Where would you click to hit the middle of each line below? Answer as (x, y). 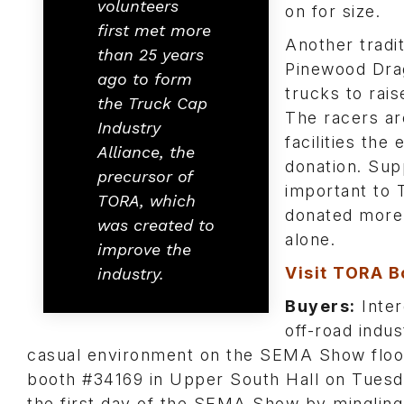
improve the (144, 249)
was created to (156, 225)
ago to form (145, 79)
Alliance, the (146, 152)
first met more (154, 30)
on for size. (333, 11)
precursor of (145, 176)
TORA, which (147, 201)
